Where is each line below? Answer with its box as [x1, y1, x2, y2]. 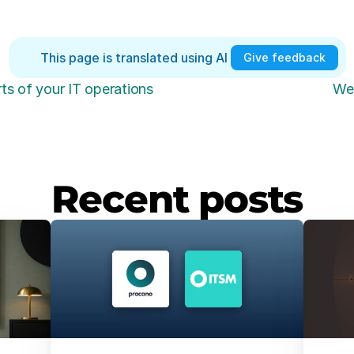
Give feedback [243, 51, 326, 65]
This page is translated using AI [40, 49, 231, 66]
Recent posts [51, 176, 303, 223]
